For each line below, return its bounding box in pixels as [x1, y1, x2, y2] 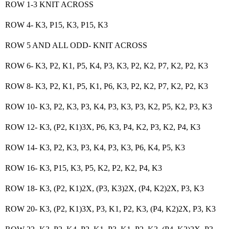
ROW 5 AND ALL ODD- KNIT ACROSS [5, 41, 147, 50]
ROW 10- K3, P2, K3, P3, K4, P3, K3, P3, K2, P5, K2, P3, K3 [5, 102, 212, 111]
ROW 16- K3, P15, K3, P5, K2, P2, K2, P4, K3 [5, 164, 162, 172]
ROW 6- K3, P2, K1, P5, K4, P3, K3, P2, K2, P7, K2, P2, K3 [5, 61, 208, 70]
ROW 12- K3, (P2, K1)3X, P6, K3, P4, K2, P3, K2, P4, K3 [5, 123, 200, 131]
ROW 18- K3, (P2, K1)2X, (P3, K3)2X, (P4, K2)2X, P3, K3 [5, 184, 204, 193]
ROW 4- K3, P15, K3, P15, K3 [5, 20, 108, 29]
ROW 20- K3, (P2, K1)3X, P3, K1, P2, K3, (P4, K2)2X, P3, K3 [5, 204, 216, 213]
